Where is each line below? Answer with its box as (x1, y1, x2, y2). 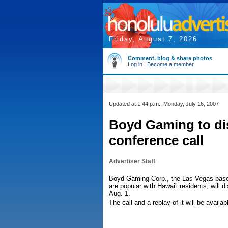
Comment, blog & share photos (128, 55, 212, 61)
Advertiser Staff (109, 158, 155, 165)
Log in (128, 61, 142, 67)
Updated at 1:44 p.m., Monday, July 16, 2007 (109, 101, 219, 107)
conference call (109, 133, 204, 148)
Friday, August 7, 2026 (109, 35, 197, 43)
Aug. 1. (109, 190, 130, 197)
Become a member (147, 61, 194, 67)
